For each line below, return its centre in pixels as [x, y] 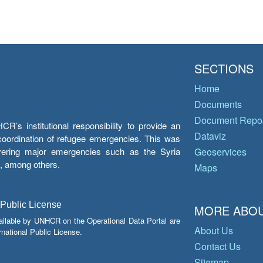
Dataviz [210, 136]
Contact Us [218, 246]
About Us [214, 230]
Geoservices [220, 152]
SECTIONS [224, 68]
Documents [218, 104]
